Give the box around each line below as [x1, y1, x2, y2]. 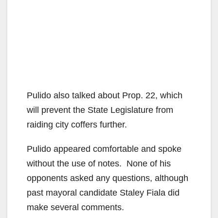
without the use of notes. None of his [27, 158, 171, 168]
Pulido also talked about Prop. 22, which [27, 90, 182, 100]
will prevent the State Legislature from [27, 105, 173, 115]
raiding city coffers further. [27, 119, 127, 129]
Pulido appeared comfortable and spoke [27, 144, 182, 154]
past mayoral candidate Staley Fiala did [27, 187, 180, 198]
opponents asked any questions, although [27, 173, 188, 183]
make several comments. [27, 202, 124, 212]
